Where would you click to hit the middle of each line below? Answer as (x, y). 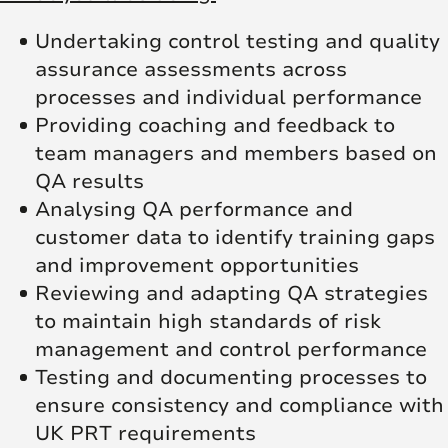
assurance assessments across (191, 69)
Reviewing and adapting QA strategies (231, 293)
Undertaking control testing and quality (237, 41)
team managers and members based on (236, 153)
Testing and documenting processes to (231, 377)
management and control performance (231, 349)
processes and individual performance (228, 97)
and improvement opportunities (197, 265)
